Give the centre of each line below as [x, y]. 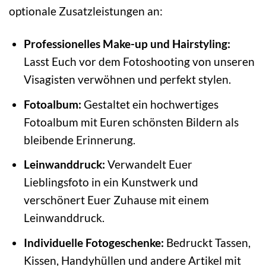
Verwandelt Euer [148, 164]
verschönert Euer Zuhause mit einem [116, 200]
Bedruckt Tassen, [207, 242]
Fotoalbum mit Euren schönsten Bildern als [131, 122]
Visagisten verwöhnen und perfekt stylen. [127, 80]
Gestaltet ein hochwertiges [150, 104]
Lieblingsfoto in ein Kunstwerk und [111, 182]
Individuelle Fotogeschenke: [94, 242]
